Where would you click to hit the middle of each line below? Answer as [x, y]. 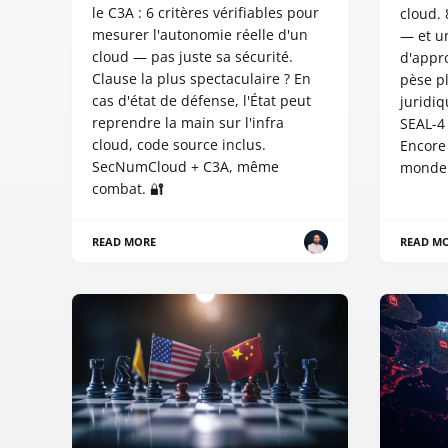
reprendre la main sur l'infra [188, 123]
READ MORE [124, 242]
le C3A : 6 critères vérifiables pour [205, 13]
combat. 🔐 [128, 189]
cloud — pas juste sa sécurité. [192, 57]
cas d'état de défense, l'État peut [201, 101]
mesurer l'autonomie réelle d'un [200, 35]
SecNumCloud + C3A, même [185, 167]
